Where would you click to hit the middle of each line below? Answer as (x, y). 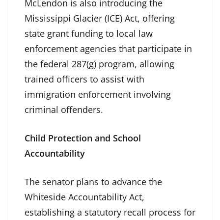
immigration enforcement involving (98, 95)
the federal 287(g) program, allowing (99, 64)
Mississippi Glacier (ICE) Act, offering (100, 18)
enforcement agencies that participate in (108, 49)
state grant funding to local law (89, 34)
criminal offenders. (64, 110)
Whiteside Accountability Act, (84, 197)
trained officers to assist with (84, 79)
